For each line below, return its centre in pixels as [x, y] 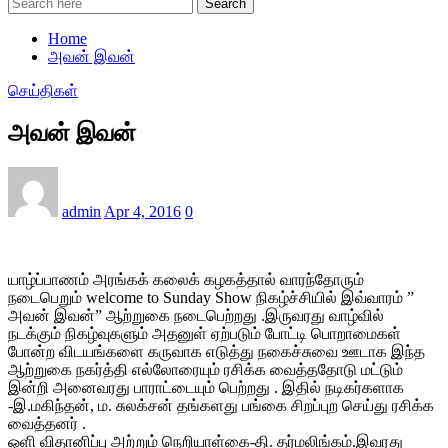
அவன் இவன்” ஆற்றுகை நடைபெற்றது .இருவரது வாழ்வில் [196, 315]
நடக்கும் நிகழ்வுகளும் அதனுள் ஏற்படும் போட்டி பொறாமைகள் [204, 333]
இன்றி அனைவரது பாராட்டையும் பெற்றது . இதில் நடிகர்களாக [206, 387]
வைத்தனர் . [47, 423]
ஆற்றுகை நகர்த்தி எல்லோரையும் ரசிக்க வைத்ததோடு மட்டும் [205, 369]
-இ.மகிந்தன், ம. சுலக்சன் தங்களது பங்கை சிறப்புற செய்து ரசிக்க [221, 405]
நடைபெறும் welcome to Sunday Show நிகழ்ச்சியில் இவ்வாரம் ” [211, 297]
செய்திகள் [43, 90]
